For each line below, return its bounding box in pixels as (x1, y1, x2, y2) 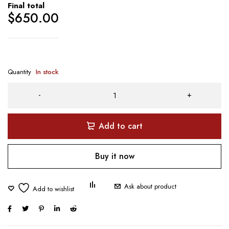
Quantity (8, 66, 31, 77)
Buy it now (95, 150, 134, 162)
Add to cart (99, 120, 143, 132)
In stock (36, 66, 58, 77)
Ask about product (124, 181, 176, 191)
